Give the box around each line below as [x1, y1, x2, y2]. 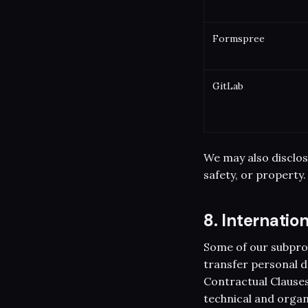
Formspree [212, 32, 265, 45]
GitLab [212, 79, 243, 92]
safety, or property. [203, 167, 306, 181]
